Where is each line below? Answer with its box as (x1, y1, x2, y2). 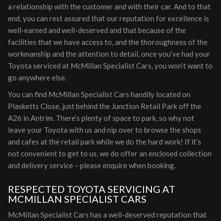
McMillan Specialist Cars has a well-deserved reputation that (8, 210, 207, 219)
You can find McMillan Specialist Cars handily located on (8, 90, 190, 99)
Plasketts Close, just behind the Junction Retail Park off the (8, 102, 201, 110)
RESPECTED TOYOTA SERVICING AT (8, 183, 175, 195)
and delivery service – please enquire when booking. (8, 161, 176, 170)
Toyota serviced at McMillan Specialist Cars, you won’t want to (8, 61, 213, 70)
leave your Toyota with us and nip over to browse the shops (8, 125, 201, 134)
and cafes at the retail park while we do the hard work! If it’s (8, 137, 201, 146)
